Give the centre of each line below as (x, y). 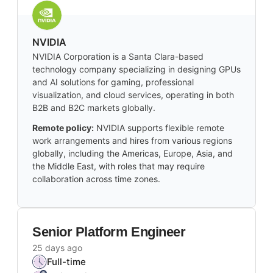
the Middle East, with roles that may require (119, 166)
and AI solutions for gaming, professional (113, 82)
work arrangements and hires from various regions (132, 141)
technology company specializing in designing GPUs (136, 69)
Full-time (66, 262)
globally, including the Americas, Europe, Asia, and (133, 154)
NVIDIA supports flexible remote (160, 128)
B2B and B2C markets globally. (94, 108)
